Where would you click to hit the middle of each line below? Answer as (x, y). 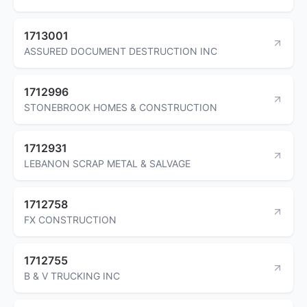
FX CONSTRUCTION (70, 219)
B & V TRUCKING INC (72, 275)
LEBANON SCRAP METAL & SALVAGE (107, 163)
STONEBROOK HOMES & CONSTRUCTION (121, 107)
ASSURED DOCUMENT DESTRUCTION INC (121, 51)
